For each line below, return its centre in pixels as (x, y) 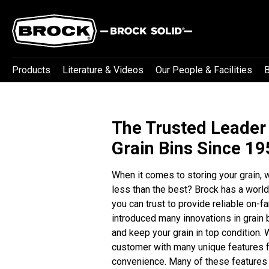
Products (31, 70)
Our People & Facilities (204, 70)
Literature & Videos (103, 70)
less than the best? (153, 189)
